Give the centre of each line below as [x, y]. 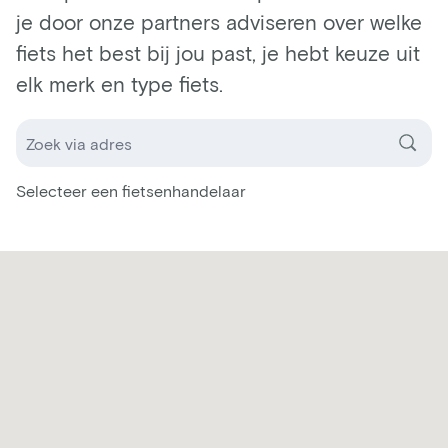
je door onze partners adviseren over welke [219, 22]
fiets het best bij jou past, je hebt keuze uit [218, 53]
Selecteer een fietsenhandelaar [131, 191]
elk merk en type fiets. [119, 84]
